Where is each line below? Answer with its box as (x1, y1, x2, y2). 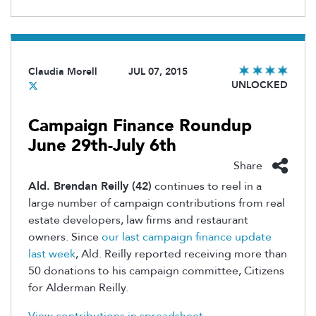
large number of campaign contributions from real (28, 195, 285, 212)
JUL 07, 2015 (128, 64, 188, 78)
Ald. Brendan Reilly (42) (28, 178, 152, 195)
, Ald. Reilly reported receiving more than (75, 246, 287, 262)
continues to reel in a (152, 178, 262, 195)
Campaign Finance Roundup (28, 114, 252, 138)
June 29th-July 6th (28, 133, 176, 157)
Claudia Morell (28, 64, 97, 78)
